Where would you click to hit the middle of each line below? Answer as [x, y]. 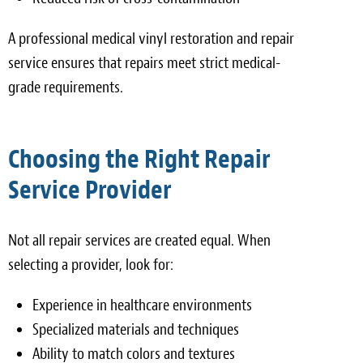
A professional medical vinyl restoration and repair [151, 38]
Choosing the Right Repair [139, 159]
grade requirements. [66, 87]
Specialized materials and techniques [136, 329]
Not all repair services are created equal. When [139, 240]
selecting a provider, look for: [91, 264]
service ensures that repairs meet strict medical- [144, 62]
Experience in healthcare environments [142, 305]
